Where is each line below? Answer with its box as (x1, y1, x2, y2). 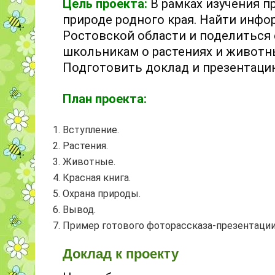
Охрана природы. (63, 187, 141, 199)
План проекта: (63, 91, 147, 106)
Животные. (63, 155, 115, 168)
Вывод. (63, 203, 96, 215)
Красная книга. (63, 171, 131, 184)
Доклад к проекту (63, 246, 179, 262)
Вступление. (63, 123, 119, 136)
